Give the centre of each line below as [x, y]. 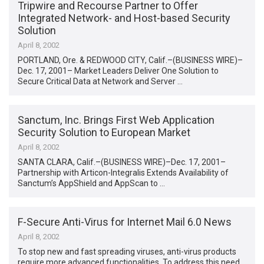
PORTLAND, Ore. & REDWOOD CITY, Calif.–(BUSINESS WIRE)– [131, 60]
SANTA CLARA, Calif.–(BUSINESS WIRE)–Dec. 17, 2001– [122, 162]
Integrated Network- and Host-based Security [124, 18]
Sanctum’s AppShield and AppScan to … [92, 183]
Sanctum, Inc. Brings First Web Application [116, 120]
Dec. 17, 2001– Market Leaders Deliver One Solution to [118, 70]
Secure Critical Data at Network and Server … [100, 81]
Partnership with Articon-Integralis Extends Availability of [123, 172]
